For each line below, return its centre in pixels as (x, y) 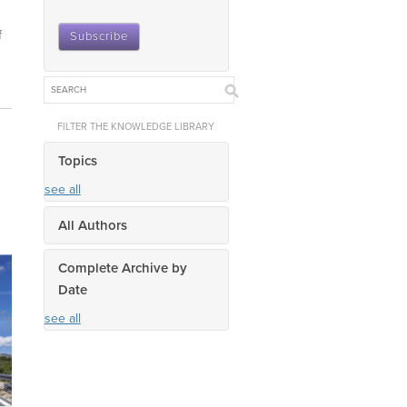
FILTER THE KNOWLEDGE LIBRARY (135, 127)
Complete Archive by (122, 268)
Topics (77, 161)
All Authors (92, 225)
